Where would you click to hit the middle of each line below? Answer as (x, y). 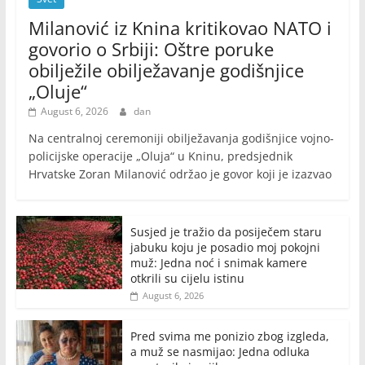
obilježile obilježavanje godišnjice (166, 70)
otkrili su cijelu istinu (187, 279)
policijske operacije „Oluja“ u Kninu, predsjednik (160, 156)
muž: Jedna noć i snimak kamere (218, 263)
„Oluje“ (57, 92)
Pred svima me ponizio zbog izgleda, (229, 336)
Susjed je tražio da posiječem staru (226, 232)
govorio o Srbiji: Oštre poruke (151, 49)
